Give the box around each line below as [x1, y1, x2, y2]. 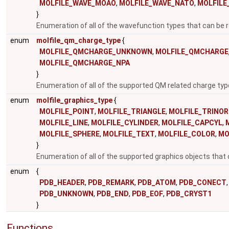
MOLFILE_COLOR [158, 130, 215, 138]
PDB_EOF [132, 190, 163, 198]
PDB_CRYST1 [166, 190, 212, 198]
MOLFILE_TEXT [103, 130, 155, 138]
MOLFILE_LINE [39, 119, 88, 127]
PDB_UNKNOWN [39, 190, 94, 198]
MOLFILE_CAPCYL [162, 119, 222, 127]
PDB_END [97, 190, 129, 198]
